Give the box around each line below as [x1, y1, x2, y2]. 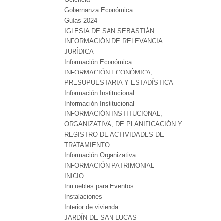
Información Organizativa [64, 151, 136, 159]
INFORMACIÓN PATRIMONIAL [64, 162, 154, 169]
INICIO [64, 172, 84, 180]
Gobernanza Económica [64, 6, 133, 14]
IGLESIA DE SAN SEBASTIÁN [64, 27, 154, 35]
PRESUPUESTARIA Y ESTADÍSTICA [64, 79, 173, 86]
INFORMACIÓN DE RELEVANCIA [64, 37, 162, 45]
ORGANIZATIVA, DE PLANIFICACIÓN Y [64, 120, 182, 128]
